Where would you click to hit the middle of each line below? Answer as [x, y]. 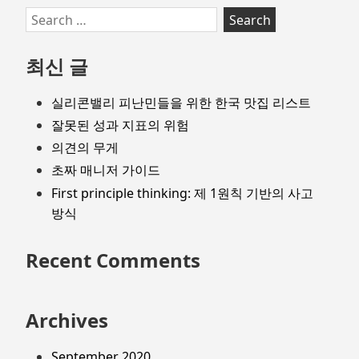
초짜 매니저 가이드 [106, 170]
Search [46, 16]
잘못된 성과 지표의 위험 [120, 125]
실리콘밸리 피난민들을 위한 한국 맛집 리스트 [181, 102]
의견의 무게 [85, 148]
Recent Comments [113, 260]
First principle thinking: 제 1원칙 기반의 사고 [182, 193]
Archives [67, 321]
